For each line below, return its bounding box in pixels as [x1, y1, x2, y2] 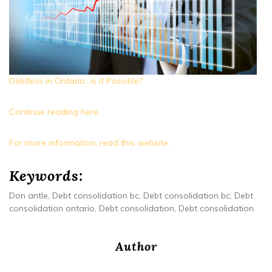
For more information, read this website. [9, 137, 170, 149]
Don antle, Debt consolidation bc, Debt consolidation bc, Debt [9, 190, 253, 202]
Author [115, 239, 157, 254]
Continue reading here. [9, 106, 100, 118]
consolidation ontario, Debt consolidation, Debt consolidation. [9, 203, 256, 214]
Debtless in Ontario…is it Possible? [9, 75, 143, 87]
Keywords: [9, 166, 83, 186]
